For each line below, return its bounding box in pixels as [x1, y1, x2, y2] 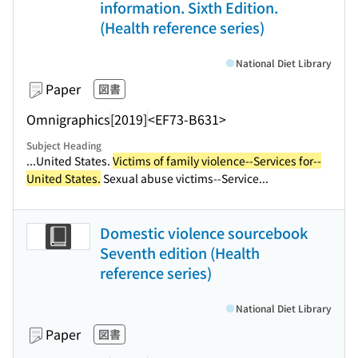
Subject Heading [26, 138, 101, 152]
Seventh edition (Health [100, 242, 260, 263]
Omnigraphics [26, 109, 109, 129]
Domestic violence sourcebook [100, 222, 308, 243]
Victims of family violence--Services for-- [113, 153, 321, 169]
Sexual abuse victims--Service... [101, 170, 268, 186]
